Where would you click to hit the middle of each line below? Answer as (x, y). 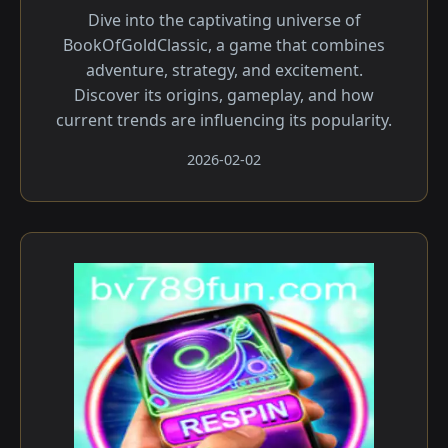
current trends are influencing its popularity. (224, 120)
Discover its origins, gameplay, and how (224, 95)
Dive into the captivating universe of (224, 20)
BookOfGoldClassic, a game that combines (224, 45)
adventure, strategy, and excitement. (224, 70)
